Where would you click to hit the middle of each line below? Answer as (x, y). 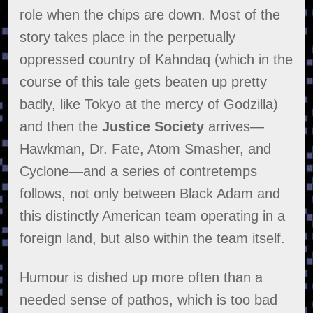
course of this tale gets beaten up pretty (144, 82)
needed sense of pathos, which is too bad (149, 300)
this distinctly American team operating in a (153, 216)
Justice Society (153, 127)
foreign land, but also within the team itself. (153, 239)
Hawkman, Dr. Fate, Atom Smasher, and (146, 149)
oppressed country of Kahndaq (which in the (156, 60)
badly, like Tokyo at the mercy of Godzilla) (149, 104)
